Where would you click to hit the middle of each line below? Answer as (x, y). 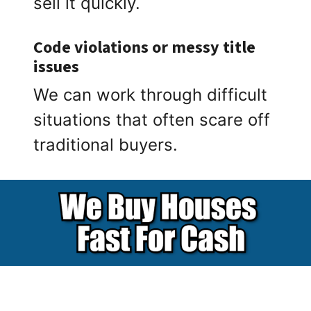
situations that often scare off (152, 120)
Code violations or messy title (145, 48)
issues (57, 67)
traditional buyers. (106, 145)
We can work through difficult (151, 95)
